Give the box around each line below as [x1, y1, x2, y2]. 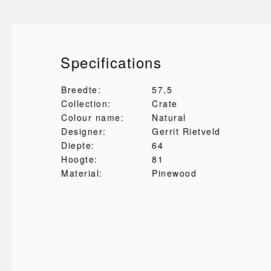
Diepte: [61, 139, 95, 151]
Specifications [60, 51, 162, 73]
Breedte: [61, 83, 101, 96]
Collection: [61, 97, 111, 109]
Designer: [61, 125, 106, 137]
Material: [61, 167, 103, 179]
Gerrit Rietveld [152, 125, 221, 137]
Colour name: [61, 111, 124, 123]
